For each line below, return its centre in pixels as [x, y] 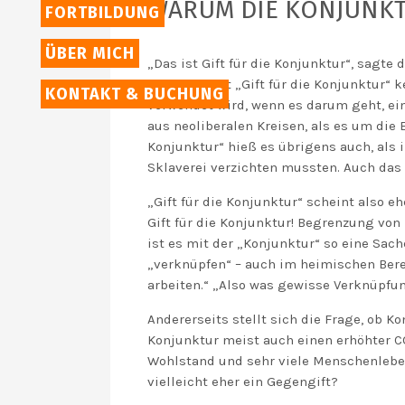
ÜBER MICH [90, 53]
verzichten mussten [274, 167]
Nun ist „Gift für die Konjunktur [285, 84]
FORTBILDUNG [103, 13]
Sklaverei [179, 167]
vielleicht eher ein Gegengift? [243, 381]
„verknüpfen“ [189, 264]
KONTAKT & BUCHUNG [135, 94]
